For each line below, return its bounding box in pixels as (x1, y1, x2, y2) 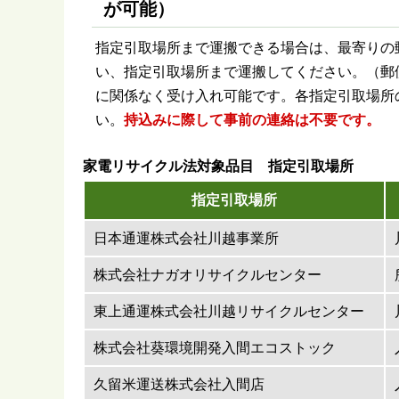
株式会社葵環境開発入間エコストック (94, 339, 336, 355)
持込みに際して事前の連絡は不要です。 (123, 112, 380, 128)
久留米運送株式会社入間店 (94, 376, 265, 392)
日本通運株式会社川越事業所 (94, 230, 279, 246)
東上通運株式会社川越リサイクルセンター (94, 303, 364, 319)
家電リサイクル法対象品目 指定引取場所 (83, 158, 354, 174)
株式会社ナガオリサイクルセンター (94, 266, 322, 282)
